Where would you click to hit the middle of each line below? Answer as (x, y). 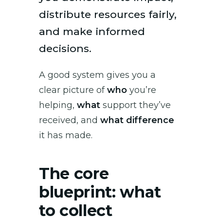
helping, (58, 105)
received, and (70, 120)
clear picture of (73, 90)
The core (74, 173)
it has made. (66, 135)
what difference (137, 120)
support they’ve (136, 105)
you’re (142, 90)
